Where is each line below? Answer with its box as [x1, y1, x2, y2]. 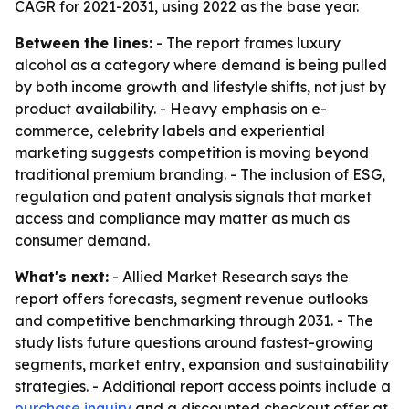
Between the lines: [15, 34, 152, 52]
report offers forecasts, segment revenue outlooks [15, 289, 368, 308]
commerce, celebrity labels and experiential [15, 121, 325, 140]
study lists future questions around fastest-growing [15, 333, 373, 351]
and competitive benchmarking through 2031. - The [15, 311, 373, 330]
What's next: [15, 267, 109, 286]
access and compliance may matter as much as [15, 209, 350, 227]
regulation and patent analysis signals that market [15, 187, 372, 205]
